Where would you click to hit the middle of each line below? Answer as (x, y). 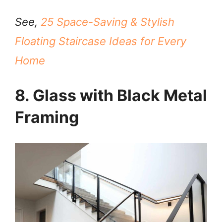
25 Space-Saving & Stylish (108, 22)
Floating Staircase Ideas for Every (101, 41)
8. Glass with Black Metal (111, 95)
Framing (47, 117)
